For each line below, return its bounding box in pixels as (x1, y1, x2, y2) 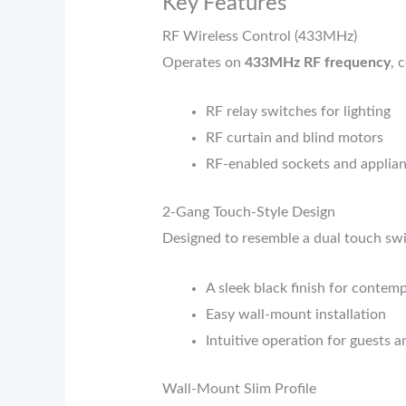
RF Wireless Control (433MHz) (161, 28, 357, 43)
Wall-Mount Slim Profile (161, 382, 316, 397)
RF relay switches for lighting (205, 104, 391, 120)
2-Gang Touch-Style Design (161, 205, 335, 220)
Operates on (161, 54, 245, 70)
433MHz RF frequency (244, 54, 391, 70)
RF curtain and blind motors (205, 130, 383, 146)
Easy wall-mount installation (205, 307, 386, 323)
